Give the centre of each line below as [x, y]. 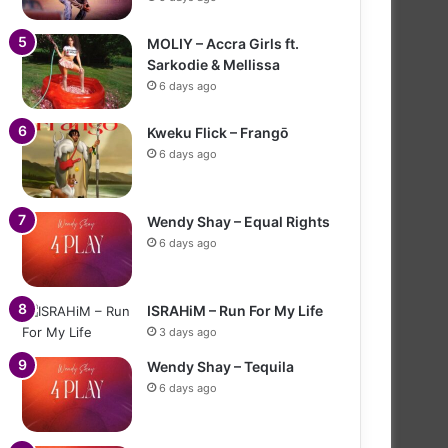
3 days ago [188, 331]
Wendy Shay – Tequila [220, 366]
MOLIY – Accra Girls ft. [223, 43]
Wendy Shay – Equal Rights [238, 221]
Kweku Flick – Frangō [218, 132]
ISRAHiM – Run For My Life [235, 310]
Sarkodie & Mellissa [213, 64]
